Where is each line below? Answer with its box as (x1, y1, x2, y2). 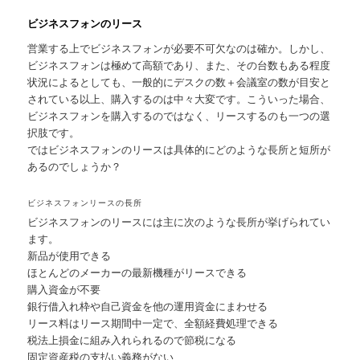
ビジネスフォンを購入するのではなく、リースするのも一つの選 (27, 108, 331, 124)
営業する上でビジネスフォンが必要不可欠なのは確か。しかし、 (27, 40, 331, 56)
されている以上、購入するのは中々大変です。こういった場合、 (27, 91, 331, 107)
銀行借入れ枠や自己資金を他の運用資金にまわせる (27, 297, 268, 313)
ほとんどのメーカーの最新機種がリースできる (27, 264, 247, 280)
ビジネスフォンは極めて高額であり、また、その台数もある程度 (27, 57, 331, 73)
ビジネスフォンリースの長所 (27, 196, 143, 208)
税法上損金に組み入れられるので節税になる (27, 331, 237, 347)
